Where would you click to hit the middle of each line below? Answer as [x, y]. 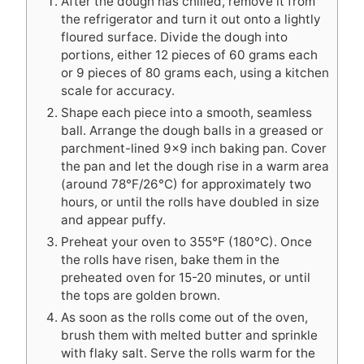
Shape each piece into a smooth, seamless [186, 113]
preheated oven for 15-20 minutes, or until [186, 278]
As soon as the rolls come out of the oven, [184, 318]
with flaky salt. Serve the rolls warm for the [188, 353]
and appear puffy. [113, 220]
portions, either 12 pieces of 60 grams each [189, 55]
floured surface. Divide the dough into [174, 37]
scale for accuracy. [118, 91]
